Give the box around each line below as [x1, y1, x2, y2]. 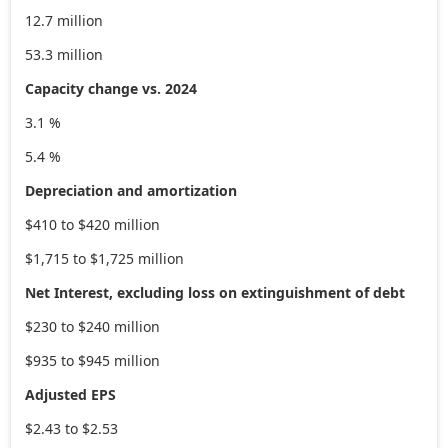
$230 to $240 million [25, 316, 161, 336]
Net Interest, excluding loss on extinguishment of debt [25, 282, 406, 302]
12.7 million [25, 10, 104, 30]
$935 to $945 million [25, 350, 161, 370]
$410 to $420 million [25, 214, 161, 234]
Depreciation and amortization [25, 180, 238, 200]
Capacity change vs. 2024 [25, 78, 198, 98]
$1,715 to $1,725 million [25, 248, 185, 268]
